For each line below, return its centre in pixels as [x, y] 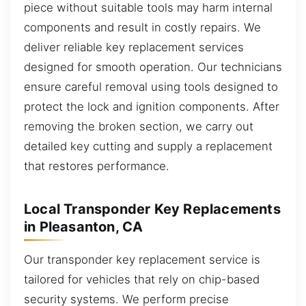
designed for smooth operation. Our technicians [153, 67]
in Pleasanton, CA [84, 226]
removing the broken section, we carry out [139, 126]
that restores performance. [97, 166]
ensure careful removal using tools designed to [151, 86]
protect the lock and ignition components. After [152, 106]
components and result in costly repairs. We [142, 27]
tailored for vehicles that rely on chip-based [142, 279]
